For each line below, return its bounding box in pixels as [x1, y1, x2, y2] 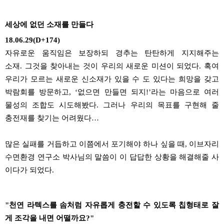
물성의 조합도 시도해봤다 [5, 101, 97, 109]
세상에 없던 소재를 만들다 [5, 20, 93, 28]
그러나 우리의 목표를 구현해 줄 [103, 101, 219, 109]
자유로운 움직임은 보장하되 [5, 49, 115, 57]
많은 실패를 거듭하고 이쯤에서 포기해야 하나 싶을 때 [5, 140, 185, 148]
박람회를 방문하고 [5, 88, 69, 96]
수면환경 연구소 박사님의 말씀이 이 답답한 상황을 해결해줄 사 [5, 153, 219, 161]
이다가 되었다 [5, 166, 52, 174]
